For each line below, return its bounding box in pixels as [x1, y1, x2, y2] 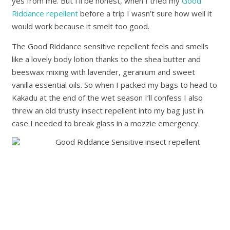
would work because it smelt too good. [12, 21, 150, 32]
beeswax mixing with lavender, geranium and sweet [12, 67, 196, 78]
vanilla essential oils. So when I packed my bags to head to [12, 80, 218, 90]
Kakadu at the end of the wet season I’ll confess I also [12, 92, 203, 103]
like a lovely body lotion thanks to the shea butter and [12, 54, 201, 65]
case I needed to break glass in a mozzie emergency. [12, 118, 200, 129]
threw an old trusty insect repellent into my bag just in [12, 105, 204, 116]
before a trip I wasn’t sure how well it [78, 8, 213, 19]
